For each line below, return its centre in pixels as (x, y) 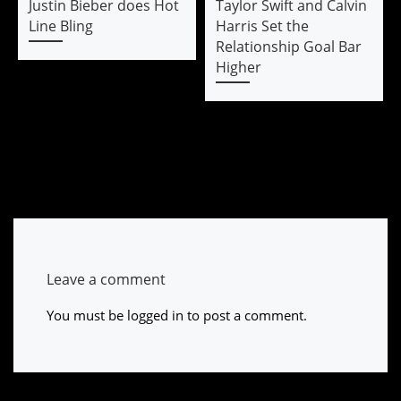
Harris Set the (262, 26)
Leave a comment (106, 278)
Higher (238, 68)
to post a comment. (245, 315)
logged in (155, 315)
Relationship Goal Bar (288, 47)
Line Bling (60, 26)
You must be (86, 315)
